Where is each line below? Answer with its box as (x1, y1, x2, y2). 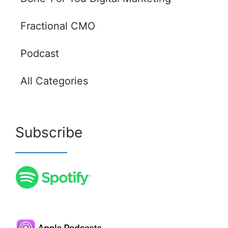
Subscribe (15, 124, 82, 141)
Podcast (20, 47, 59, 60)
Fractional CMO (20, 20, 95, 33)
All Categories (20, 75, 88, 88)
